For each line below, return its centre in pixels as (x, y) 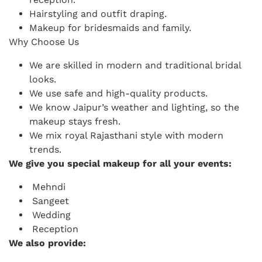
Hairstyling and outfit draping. (98, 13)
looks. (43, 79)
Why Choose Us (42, 42)
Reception (54, 229)
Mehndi (47, 187)
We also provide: (46, 243)
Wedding (50, 215)
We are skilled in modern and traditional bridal (135, 65)
